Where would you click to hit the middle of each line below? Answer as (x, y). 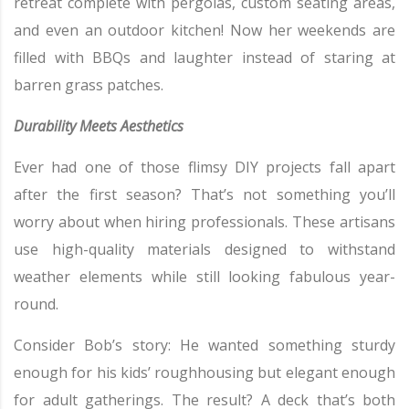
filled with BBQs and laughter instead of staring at (204, 58)
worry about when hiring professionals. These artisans (204, 222)
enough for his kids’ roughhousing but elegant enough (204, 373)
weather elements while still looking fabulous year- (204, 277)
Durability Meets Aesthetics (99, 126)
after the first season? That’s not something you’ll (204, 195)
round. (36, 304)
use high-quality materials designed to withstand (204, 250)
